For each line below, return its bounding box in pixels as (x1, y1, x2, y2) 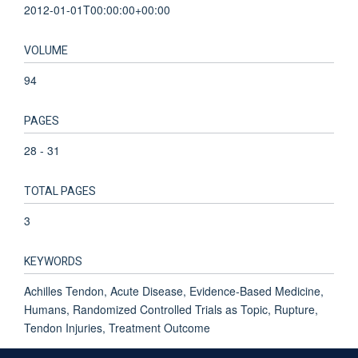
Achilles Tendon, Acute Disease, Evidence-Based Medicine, (24, 282, 324, 299)
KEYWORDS (24, 253, 82, 270)
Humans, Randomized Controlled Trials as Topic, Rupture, (24, 300, 318, 317)
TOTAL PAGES (24, 182, 96, 200)
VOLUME (24, 42, 68, 59)
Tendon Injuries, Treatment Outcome (24, 319, 210, 336)
